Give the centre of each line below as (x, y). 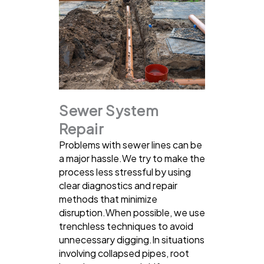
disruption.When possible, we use (132, 212)
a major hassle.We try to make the (132, 158)
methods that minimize (108, 199)
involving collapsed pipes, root (124, 253)
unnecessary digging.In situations (132, 239)
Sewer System (109, 110)
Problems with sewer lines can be (131, 144)
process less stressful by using (125, 171)
